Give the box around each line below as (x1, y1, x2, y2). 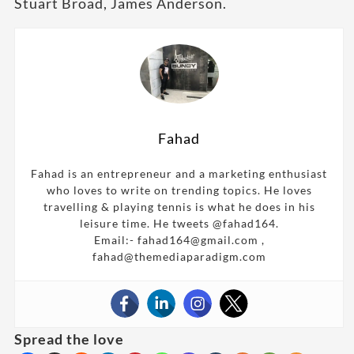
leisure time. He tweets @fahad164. (79, 217, 279, 231)
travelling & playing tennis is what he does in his (43, 200, 315, 214)
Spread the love (14, 330, 124, 348)
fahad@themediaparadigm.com (92, 250, 266, 264)
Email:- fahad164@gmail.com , (93, 233, 265, 247)
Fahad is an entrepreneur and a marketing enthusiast (31, 167, 327, 181)
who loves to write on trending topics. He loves (46, 183, 312, 198)
